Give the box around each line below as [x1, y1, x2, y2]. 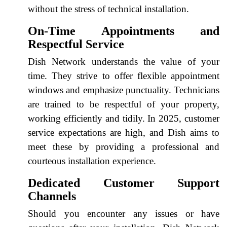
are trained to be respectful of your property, [28, 98, 219, 109]
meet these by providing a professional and [28, 141, 219, 152]
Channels [28, 189, 76, 203]
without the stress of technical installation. [28, 3, 189, 14]
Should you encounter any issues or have [28, 208, 219, 219]
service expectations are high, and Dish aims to [28, 127, 219, 138]
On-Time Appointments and [28, 24, 219, 37]
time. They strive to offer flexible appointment [28, 70, 219, 81]
